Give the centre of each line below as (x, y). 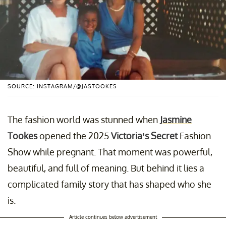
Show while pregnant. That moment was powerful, (110, 152)
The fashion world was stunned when (84, 119)
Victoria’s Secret (144, 135)
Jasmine (176, 119)
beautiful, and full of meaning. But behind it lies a (106, 168)
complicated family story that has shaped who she (109, 184)
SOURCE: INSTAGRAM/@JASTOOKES (62, 86)
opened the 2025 (74, 135)
